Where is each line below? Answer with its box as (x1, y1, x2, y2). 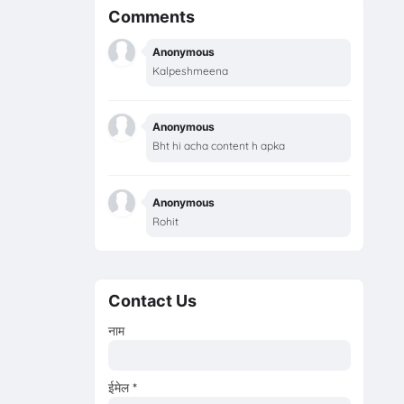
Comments (107, 7, 195, 27)
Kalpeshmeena (152, 63, 229, 78)
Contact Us (107, 291, 197, 311)
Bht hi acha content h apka (152, 139, 286, 153)
